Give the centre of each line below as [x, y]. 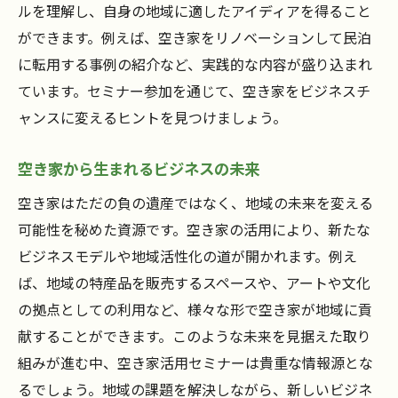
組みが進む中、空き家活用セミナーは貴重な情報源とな [195, 363]
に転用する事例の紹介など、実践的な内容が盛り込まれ [195, 64]
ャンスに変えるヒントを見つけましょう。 [152, 118]
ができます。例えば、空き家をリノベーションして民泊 [195, 38]
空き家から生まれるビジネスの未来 [139, 169]
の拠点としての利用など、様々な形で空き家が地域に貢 [195, 310]
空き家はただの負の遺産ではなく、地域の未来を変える [195, 203]
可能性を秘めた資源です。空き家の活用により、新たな [194, 230]
